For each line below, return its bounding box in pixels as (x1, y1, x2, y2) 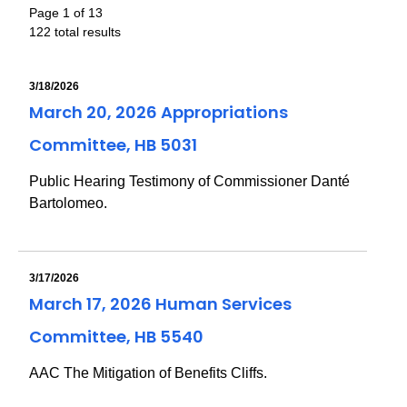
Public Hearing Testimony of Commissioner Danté (29, 174, 350, 189)
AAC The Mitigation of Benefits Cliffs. (29, 365, 267, 381)
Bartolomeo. (29, 195, 107, 211)
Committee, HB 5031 (29, 134, 197, 156)
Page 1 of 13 (29, 5, 103, 20)
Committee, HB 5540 (29, 325, 203, 348)
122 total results (29, 25, 121, 39)
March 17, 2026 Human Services (29, 293, 292, 315)
